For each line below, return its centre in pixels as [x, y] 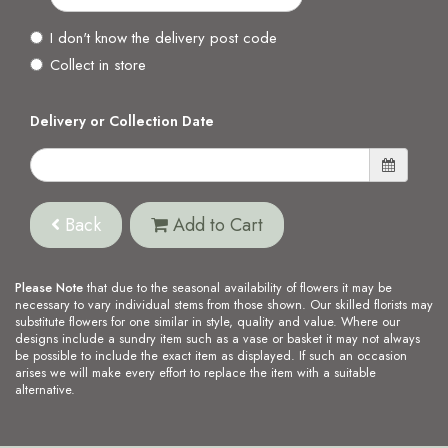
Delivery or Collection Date [122, 121]
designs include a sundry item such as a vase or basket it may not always [217, 339]
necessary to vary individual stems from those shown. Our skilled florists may [224, 305]
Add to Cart [215, 224]
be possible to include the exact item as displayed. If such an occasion [211, 356]
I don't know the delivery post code [163, 38]
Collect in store [98, 65]
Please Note [49, 288]
